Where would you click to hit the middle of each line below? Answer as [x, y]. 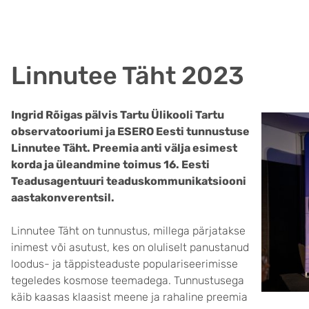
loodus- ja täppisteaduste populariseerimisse [124, 264]
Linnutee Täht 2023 [128, 76]
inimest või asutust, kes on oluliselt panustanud [130, 247]
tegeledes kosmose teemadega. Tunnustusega [128, 280]
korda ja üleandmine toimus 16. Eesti [110, 165]
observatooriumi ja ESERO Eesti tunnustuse [130, 131]
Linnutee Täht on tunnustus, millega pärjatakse [128, 231]
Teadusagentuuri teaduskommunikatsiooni [129, 181]
